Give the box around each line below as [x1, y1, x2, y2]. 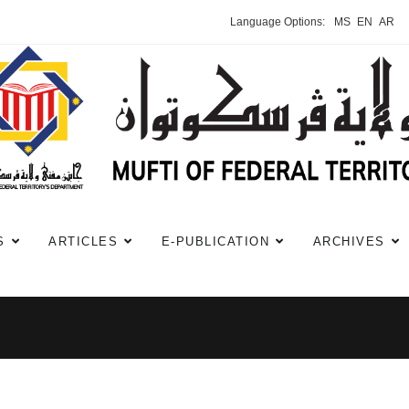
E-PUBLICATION [161, 234, 269, 248]
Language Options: [229, 16, 325, 28]
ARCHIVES [312, 234, 385, 248]
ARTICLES [48, 234, 118, 248]
